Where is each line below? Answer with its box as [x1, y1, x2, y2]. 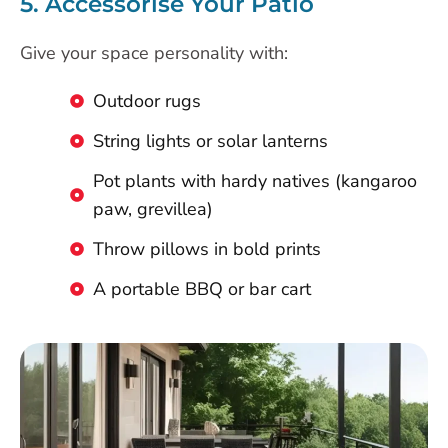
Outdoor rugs [92, 89, 201, 114]
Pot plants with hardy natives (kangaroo [92, 169, 417, 194]
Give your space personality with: [20, 41, 288, 66]
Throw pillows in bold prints [92, 237, 321, 262]
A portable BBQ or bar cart [92, 277, 311, 302]
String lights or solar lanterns [92, 129, 328, 154]
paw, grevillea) [92, 197, 213, 222]
